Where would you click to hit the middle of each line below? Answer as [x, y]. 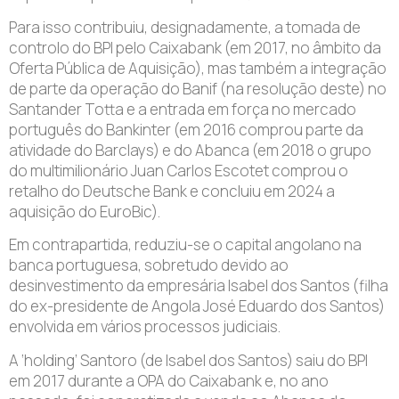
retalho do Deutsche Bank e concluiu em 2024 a [172, 191]
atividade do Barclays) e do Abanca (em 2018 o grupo [190, 150]
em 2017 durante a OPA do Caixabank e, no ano [169, 380]
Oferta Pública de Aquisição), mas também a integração [198, 68]
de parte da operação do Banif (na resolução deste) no [198, 89]
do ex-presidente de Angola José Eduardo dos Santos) [197, 306]
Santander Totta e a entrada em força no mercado [183, 109]
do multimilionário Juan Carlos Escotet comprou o [179, 171]
